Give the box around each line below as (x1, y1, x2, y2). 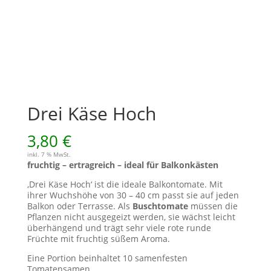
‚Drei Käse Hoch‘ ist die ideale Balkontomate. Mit (27, 178, 223, 190)
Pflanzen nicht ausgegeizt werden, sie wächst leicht (27, 211, 235, 223)
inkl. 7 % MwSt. (27, 150, 71, 158)
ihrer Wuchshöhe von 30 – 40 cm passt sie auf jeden (27, 189, 239, 201)
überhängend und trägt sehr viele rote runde (27, 221, 211, 233)
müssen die (188, 200, 238, 212)
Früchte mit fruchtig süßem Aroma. (27, 232, 170, 244)
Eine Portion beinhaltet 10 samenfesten (27, 252, 188, 264)
